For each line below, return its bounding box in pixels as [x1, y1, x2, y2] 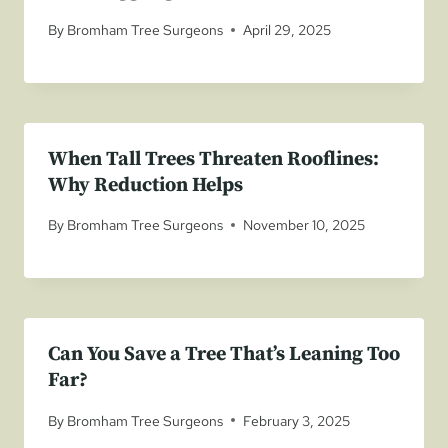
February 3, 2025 [243, 410, 351, 430]
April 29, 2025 [243, 20, 332, 40]
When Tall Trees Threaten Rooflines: [48, 147, 379, 173]
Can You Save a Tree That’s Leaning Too [48, 342, 400, 368]
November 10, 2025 [243, 215, 366, 235]
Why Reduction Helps [48, 173, 243, 199]
